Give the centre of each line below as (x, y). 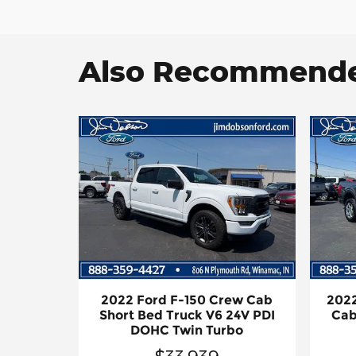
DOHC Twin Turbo (187, 330)
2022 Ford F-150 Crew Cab (187, 300)
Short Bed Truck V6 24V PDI (187, 315)
